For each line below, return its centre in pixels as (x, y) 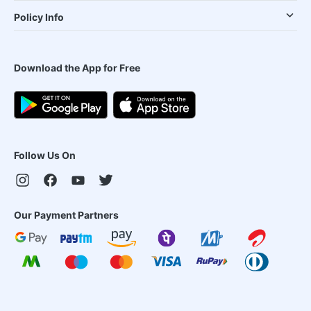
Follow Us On (45, 155)
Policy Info (39, 17)
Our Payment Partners (66, 215)
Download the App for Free (77, 68)
